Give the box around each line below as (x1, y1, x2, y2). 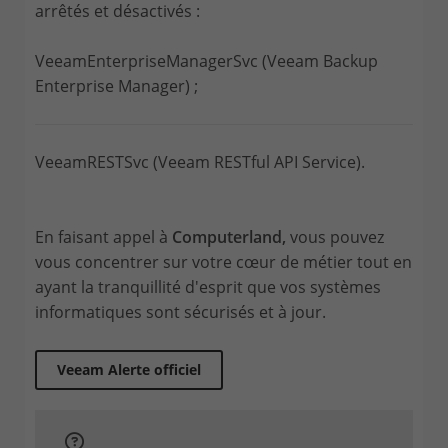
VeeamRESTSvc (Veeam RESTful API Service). (35, 150, 365, 173)
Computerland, (172, 225, 286, 248)
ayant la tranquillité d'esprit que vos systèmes (35, 275, 381, 298)
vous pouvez (286, 225, 384, 248)
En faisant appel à (35, 225, 172, 248)
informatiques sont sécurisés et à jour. (35, 300, 330, 323)
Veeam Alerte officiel (57, 359, 201, 379)
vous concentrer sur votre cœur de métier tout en (35, 250, 412, 273)
